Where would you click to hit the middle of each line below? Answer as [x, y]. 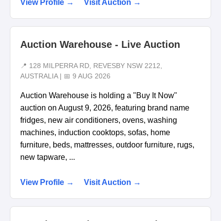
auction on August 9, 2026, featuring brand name [105, 108]
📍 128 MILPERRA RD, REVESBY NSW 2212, [91, 66]
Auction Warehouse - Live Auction [100, 45]
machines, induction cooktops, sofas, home [95, 132]
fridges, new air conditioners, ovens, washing [99, 120]
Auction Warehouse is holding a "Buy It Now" [99, 95]
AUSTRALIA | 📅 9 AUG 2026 [65, 76]
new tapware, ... [48, 157]
